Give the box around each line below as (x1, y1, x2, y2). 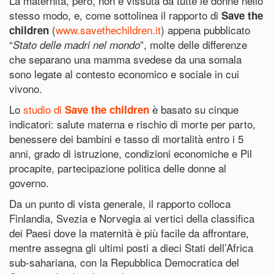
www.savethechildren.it (56, 22, 161, 37)
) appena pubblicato (161, 22, 250, 37)
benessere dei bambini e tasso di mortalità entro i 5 (9, 131, 243, 146)
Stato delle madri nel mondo (13, 37, 140, 52)
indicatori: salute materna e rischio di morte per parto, (9, 116, 256, 131)
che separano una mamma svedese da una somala (9, 51, 242, 67)
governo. (9, 175, 52, 190)
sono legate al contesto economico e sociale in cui (9, 66, 239, 81)
